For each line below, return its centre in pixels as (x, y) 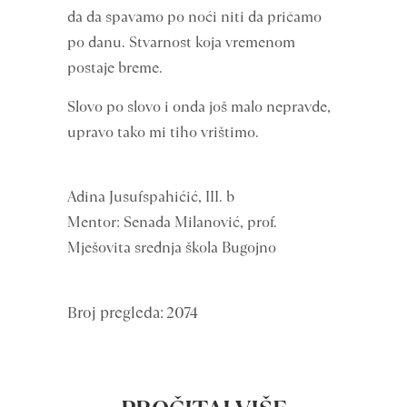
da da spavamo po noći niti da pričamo (194, 17)
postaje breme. (115, 68)
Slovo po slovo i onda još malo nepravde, (199, 107)
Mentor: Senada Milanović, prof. (172, 222)
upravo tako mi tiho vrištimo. (163, 132)
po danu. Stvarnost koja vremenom (181, 42)
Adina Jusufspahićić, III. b (151, 197)
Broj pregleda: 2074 (133, 313)
